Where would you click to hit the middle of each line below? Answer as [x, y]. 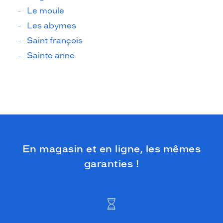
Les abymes [52, 25]
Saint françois [55, 40]
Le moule [46, 10]
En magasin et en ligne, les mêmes [111, 149]
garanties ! [111, 164]
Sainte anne [51, 55]
